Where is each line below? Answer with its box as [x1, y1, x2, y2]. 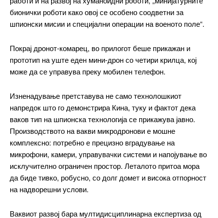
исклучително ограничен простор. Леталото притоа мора [10, 160, 200, 171]
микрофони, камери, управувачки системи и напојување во [10, 148, 207, 159]
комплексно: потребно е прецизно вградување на [10, 137, 175, 147]
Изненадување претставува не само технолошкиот [10, 90, 182, 101]
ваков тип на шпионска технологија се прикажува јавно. [10, 113, 195, 124]
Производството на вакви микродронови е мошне [10, 125, 175, 136]
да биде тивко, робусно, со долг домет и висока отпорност [10, 172, 206, 182]
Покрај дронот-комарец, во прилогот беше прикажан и [10, 42, 190, 53]
